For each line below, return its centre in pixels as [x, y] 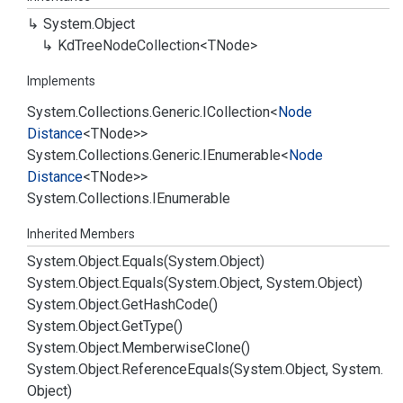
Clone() [228, 348]
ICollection [236, 112]
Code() [197, 304]
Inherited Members [81, 234]
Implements [61, 81]
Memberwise [163, 348]
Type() [163, 326]
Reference [154, 369]
